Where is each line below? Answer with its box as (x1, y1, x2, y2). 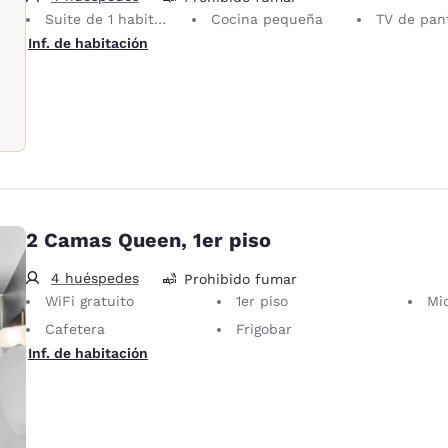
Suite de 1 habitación (45, 11, 154, 28)
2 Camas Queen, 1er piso (26, 228, 271, 253)
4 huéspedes (51, 270, 139, 287)
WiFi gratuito (45, 293, 134, 310)
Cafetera (45, 321, 105, 338)
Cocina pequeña (210, 11, 323, 28)
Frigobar (236, 321, 292, 338)
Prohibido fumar (184, 270, 297, 287)
